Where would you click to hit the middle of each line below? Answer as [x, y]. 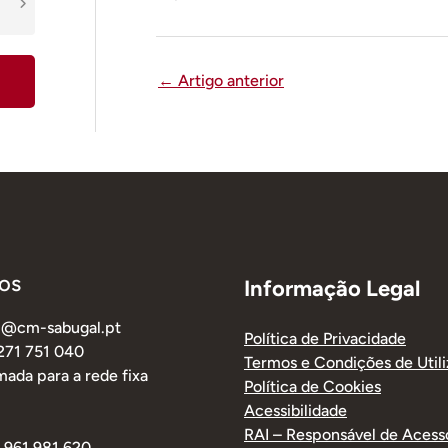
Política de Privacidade [325, 339]
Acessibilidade [295, 411]
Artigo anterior [229, 80]
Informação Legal [332, 289]
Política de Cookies [312, 387]
